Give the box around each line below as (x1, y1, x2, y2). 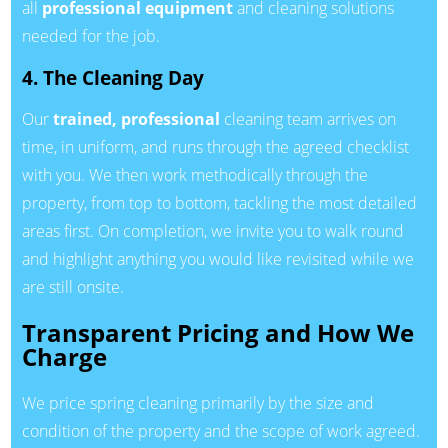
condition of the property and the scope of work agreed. (21, 420, 420, 443)
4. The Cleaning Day (21, 64, 204, 90)
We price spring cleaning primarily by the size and (21, 392, 374, 415)
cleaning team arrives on (219, 108, 396, 131)
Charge (21, 340, 107, 374)
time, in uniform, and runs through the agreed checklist (21, 136, 409, 159)
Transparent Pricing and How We (21, 316, 414, 350)
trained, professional (52, 108, 220, 131)
